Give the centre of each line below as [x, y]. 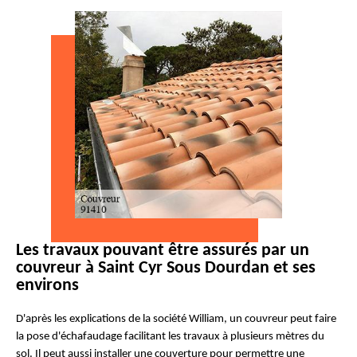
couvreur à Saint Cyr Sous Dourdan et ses [166, 268]
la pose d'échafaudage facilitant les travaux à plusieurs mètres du [170, 337]
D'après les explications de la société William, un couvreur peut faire [176, 319]
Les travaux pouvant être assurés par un [163, 251]
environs [47, 286]
